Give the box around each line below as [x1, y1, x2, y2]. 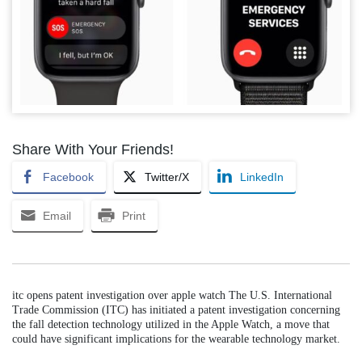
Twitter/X [145, 170, 189, 184]
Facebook [43, 170, 94, 184]
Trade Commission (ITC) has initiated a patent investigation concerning [12, 304, 340, 317]
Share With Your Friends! [12, 141, 174, 158]
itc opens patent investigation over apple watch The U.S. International [12, 289, 332, 302]
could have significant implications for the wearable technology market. [12, 333, 340, 346]
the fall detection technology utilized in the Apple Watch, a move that [12, 318, 330, 331]
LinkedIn [240, 170, 284, 184]
